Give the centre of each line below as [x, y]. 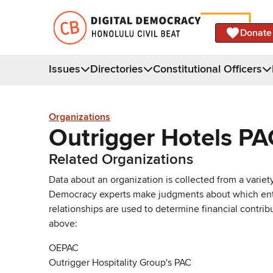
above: [63, 223]
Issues [65, 69]
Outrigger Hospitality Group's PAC [120, 262]
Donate [256, 33]
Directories [117, 69]
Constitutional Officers [207, 69]
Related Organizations [121, 159]
